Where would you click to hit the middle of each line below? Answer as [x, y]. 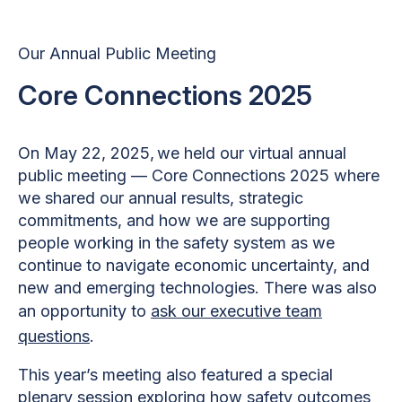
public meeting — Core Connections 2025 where [199, 175]
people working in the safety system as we [176, 242]
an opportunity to [84, 310]
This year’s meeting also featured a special [175, 374]
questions [54, 336]
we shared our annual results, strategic [161, 197]
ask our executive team [236, 310]
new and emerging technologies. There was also [197, 287]
